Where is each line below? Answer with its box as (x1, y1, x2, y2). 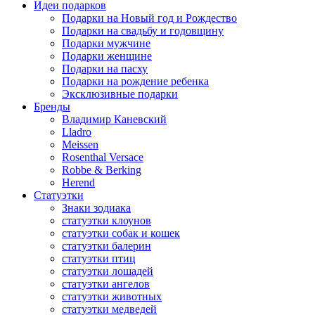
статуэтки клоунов (62, 214, 151, 226)
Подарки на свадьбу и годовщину (62, 25, 224, 37)
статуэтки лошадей (62, 265, 153, 277)
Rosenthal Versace (62, 151, 143, 163)
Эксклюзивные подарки (62, 88, 178, 100)
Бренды (34, 101, 70, 112)
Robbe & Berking (62, 164, 141, 176)
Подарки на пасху (62, 63, 148, 75)
